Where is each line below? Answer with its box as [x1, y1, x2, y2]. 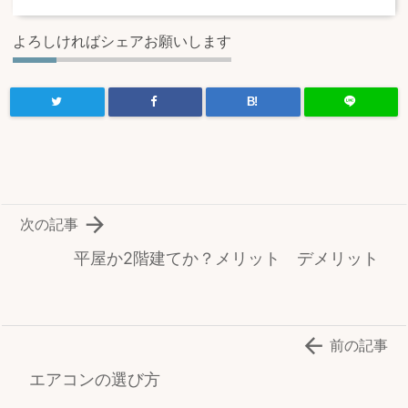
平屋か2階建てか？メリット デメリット [74, 249, 379, 269]
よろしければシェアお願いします [13, 32, 231, 51]
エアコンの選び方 [29, 370, 160, 390]
